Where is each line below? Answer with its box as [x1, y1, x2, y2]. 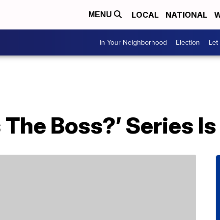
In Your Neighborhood [100, 37, 167, 48]
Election [176, 37, 200, 48]
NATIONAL [165, 10, 207, 20]
